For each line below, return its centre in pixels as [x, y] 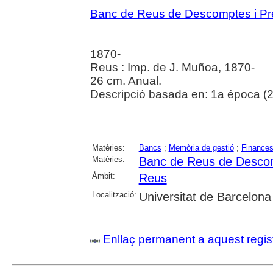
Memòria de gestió [201, 147]
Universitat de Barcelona [205, 197]
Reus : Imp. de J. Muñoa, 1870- [172, 67]
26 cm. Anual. [126, 80]
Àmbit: [103, 175]
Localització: [114, 194]
